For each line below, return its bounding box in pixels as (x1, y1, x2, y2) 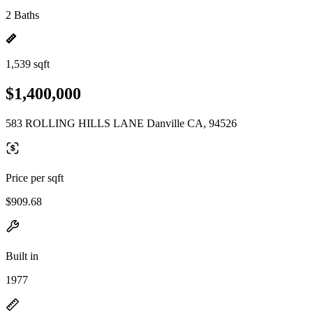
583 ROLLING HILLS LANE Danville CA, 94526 (6, 117, 237, 129)
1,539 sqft (6, 58, 50, 70)
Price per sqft (6, 171, 64, 184)
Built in (6, 249, 38, 262)
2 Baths (6, 9, 39, 21)
